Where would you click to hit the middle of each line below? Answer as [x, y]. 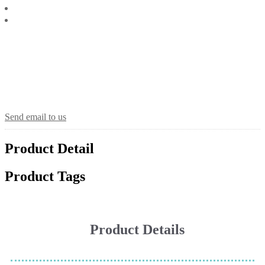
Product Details [137, 230]
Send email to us [35, 117]
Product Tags [45, 177]
